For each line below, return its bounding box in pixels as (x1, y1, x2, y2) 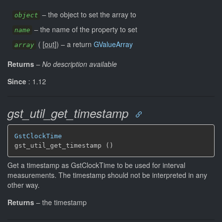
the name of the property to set (40, 24, 137, 34)
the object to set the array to (48, 9, 136, 19)
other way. (7, 180, 40, 190)
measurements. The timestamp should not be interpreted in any (7, 170, 207, 180)
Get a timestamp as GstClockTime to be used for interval (7, 160, 185, 170)
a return (67, 39, 94, 49)
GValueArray (94, 39, 133, 49)
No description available (42, 58, 117, 69)
